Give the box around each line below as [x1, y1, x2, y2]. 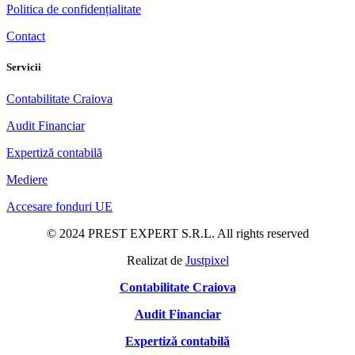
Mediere [6, 172, 48, 186]
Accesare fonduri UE [6, 199, 113, 213]
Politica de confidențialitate [6, 2, 141, 17]
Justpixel [185, 253, 229, 267]
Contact [6, 29, 45, 44]
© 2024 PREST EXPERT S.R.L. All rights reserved [46, 226, 309, 240]
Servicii [6, 61, 41, 74]
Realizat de [126, 253, 185, 267]
